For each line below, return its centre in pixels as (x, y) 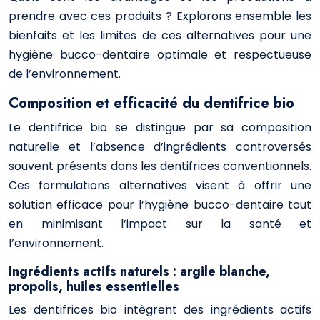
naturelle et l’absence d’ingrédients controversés (160, 147)
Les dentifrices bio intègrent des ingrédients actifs (160, 310)
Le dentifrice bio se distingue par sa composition (160, 127)
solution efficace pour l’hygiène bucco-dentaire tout (160, 205)
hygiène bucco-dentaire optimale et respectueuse (160, 55)
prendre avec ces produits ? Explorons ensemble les (160, 16)
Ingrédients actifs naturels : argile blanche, (139, 271)
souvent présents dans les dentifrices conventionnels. (160, 166)
